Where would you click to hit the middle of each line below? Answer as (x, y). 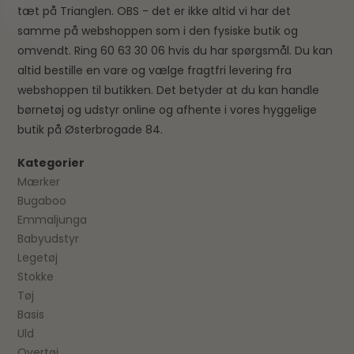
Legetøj (38, 258)
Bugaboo (42, 201)
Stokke (36, 277)
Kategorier (51, 163)
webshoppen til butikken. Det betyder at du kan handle (169, 90)
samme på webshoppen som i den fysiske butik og (158, 31)
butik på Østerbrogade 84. (90, 130)
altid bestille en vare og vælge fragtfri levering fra (155, 71)
